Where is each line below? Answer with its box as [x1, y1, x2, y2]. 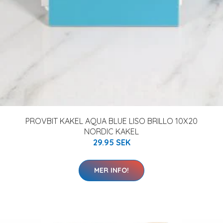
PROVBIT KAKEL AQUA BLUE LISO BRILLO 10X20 [25, 116, 198, 126]
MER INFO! [94, 166, 129, 175]
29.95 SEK [93, 137, 130, 147]
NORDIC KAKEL [84, 126, 139, 136]
